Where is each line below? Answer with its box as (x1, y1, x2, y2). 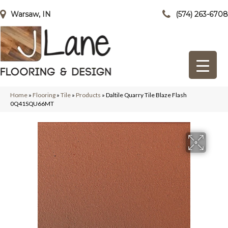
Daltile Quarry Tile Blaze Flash (106, 91, 187, 99)
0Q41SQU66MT (10, 100, 54, 107)
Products (76, 91, 101, 99)
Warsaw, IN (11, 10, 51, 19)
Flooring (33, 91, 55, 99)
